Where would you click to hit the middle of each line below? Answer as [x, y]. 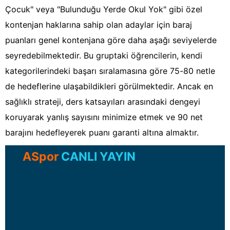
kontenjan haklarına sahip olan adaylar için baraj [99, 25]
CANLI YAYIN [97, 157]
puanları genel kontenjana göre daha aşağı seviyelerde [111, 40]
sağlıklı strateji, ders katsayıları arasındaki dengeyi [103, 102]
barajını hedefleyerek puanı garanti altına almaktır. [102, 133]
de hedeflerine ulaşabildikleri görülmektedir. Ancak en [109, 87]
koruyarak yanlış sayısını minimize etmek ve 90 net [104, 117]
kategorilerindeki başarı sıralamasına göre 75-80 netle [110, 71]
